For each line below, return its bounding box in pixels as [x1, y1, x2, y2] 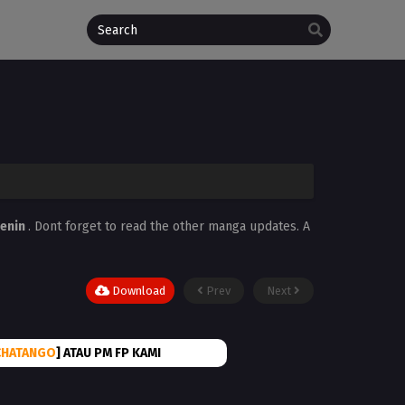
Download [109, 284, 165, 297]
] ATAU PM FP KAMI [56, 344, 161, 361]
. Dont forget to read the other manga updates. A [27, 219, 310, 234]
